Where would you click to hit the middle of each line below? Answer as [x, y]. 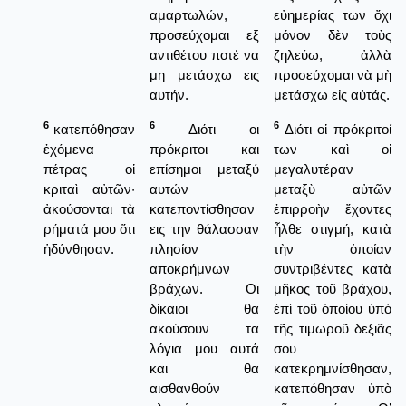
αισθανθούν [185, 388]
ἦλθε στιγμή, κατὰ [333, 228]
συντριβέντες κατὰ [333, 268]
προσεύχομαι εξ [204, 34]
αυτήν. [169, 94]
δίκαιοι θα [204, 308]
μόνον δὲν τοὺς [333, 34]
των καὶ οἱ [333, 149]
